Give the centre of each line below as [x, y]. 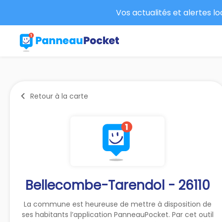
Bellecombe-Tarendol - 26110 [117, 185]
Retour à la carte [59, 96]
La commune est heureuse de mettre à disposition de [117, 204]
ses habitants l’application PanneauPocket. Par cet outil [117, 214]
